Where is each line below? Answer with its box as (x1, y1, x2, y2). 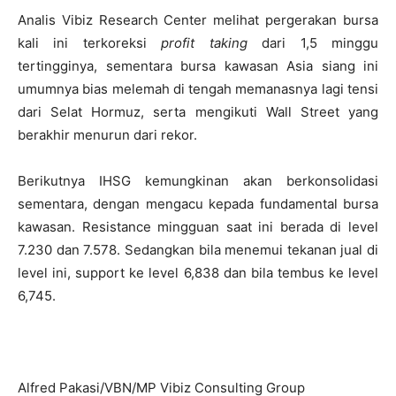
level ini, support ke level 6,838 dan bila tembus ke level (18, 263, 378, 281)
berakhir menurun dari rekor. (18, 126, 197, 143)
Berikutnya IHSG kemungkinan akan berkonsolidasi (18, 171, 378, 189)
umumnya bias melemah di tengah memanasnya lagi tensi (18, 80, 378, 97)
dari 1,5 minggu (247, 34, 379, 51)
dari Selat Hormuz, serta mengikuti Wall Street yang (18, 103, 378, 120)
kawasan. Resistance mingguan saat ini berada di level (18, 217, 378, 235)
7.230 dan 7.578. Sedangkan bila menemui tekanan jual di (18, 240, 378, 258)
